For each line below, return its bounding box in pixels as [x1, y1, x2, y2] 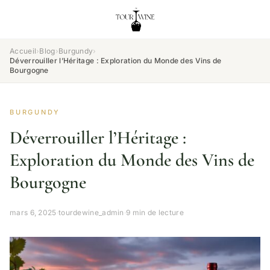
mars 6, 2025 [10, 208, 57, 217]
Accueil [10, 46, 37, 55]
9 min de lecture [126, 208, 184, 217]
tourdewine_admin [58, 208, 124, 217]
